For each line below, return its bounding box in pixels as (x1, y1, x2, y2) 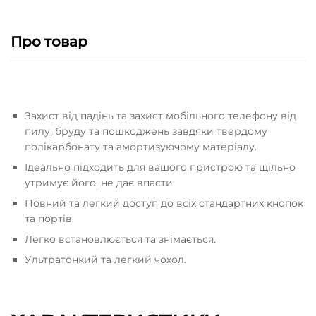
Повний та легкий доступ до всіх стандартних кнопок (25, 196, 303, 209)
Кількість (10, 6, 56, 19)
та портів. (25, 212, 74, 225)
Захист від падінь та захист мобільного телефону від (25, 109, 296, 122)
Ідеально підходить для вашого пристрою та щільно (25, 160, 296, 174)
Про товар (11, 32, 87, 50)
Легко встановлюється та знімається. (25, 232, 216, 245)
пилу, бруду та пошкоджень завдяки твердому (25, 124, 267, 138)
